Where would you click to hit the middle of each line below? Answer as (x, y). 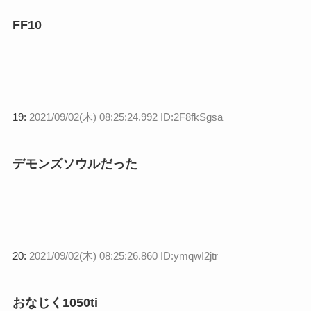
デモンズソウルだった (75, 163)
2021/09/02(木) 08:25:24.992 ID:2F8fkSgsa (126, 117)
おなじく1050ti (55, 302)
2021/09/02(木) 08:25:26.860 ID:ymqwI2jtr (123, 255)
